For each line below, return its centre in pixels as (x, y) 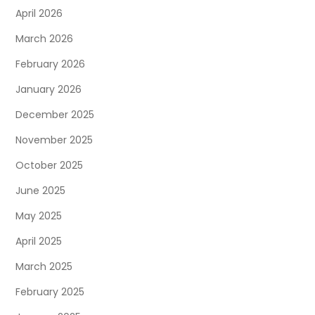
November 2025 (54, 140)
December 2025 (55, 115)
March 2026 (45, 39)
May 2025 (39, 216)
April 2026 (39, 14)
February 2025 (50, 292)
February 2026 (51, 64)
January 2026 (49, 90)
